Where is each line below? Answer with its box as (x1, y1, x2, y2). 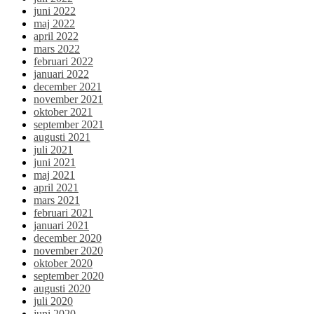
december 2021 (34, 81, 102, 93)
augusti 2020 (34, 282, 90, 295)
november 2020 (34, 245, 103, 257)
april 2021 (34, 182, 78, 194)
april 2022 (34, 30, 78, 43)
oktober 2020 (34, 257, 93, 270)
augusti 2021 (34, 131, 90, 144)
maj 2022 (34, 18, 75, 30)
